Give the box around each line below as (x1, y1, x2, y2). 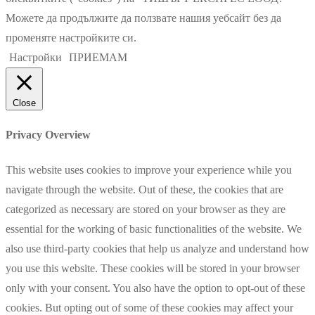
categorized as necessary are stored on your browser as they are (6, 202, 285, 215)
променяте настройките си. (6, 32, 136, 44)
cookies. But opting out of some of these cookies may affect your (6, 301, 293, 314)
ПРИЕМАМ (69, 51, 127, 64)
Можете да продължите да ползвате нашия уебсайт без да (6, 12, 281, 25)
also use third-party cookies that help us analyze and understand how (6, 242, 309, 255)
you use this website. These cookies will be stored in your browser (6, 262, 300, 274)
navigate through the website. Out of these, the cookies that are (6, 183, 283, 195)
